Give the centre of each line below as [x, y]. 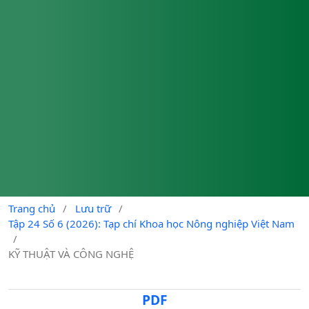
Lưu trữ [93, 208]
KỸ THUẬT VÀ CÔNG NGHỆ [71, 253]
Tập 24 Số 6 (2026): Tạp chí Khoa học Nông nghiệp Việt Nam [151, 223]
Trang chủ [32, 208]
